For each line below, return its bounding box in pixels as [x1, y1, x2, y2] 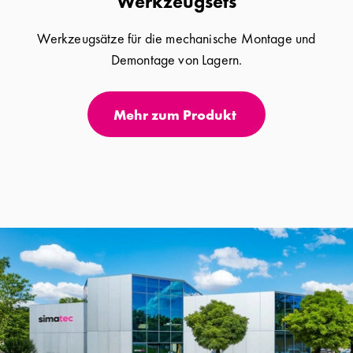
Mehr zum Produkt [113, 105, 236, 124]
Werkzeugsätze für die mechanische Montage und [37, 28, 316, 47]
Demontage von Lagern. [110, 50, 243, 69]
